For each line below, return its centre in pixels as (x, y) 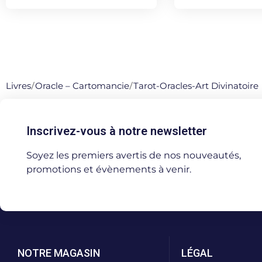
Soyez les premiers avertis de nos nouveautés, (134, 155)
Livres (18, 85)
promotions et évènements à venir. (109, 169)
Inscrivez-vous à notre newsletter (117, 131)
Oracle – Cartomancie (82, 85)
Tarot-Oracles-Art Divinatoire (196, 85)
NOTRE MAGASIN (59, 253)
